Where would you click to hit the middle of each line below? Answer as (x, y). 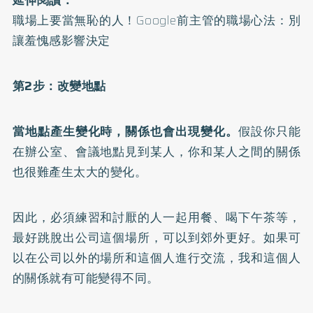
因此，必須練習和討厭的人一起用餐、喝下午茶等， (156, 217)
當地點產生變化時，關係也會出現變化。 (125, 131)
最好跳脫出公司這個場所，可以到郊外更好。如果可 (156, 238)
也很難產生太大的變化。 (80, 172)
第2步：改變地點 (59, 86)
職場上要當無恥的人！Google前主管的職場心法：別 (156, 20)
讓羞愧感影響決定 (61, 41)
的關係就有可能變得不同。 (86, 278)
